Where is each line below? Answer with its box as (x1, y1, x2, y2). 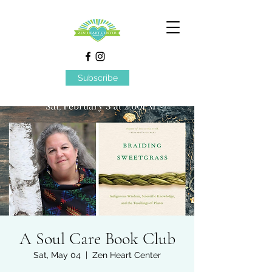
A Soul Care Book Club (19, 228, 175, 249)
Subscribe (77, 73, 118, 83)
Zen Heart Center (92, 250, 161, 260)
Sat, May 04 (33, 250, 81, 260)
